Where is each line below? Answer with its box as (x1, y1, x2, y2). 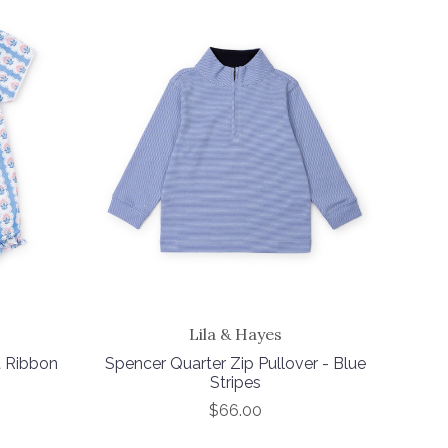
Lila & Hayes (189, 324, 283, 345)
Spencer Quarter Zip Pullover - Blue (105, 353, 367, 373)
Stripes (210, 372, 262, 392)
